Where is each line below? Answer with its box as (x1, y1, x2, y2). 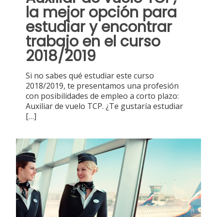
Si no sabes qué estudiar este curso (26, 70, 154, 81)
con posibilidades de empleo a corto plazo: (26, 91, 179, 102)
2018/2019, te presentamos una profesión (26, 80, 179, 92)
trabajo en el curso (26, 31, 160, 52)
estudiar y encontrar (26, 17, 172, 38)
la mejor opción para (26, 2, 177, 23)
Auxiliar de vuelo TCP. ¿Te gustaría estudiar (26, 101, 183, 112)
